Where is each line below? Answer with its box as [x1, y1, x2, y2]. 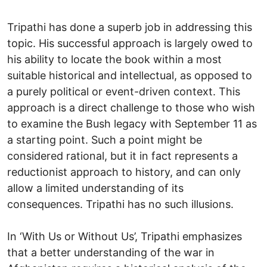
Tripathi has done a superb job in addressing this [7, 20, 252, 33]
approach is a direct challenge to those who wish [7, 101, 255, 114]
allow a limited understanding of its [7, 181, 184, 194]
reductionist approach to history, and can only [7, 165, 241, 178]
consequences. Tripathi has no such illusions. [7, 197, 234, 210]
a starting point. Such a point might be [7, 133, 202, 146]
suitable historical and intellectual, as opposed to [7, 69, 252, 82]
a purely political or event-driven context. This [7, 85, 240, 98]
